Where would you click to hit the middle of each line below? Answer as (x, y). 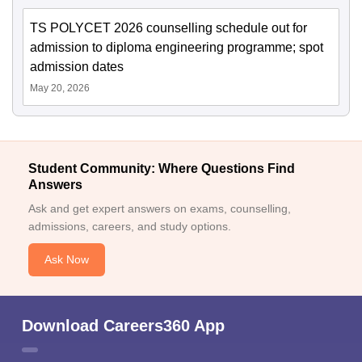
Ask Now (67, 260)
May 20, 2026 (60, 88)
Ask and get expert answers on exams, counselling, (160, 209)
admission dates (77, 67)
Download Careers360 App (123, 326)
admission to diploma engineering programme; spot (177, 48)
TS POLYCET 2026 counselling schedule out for (168, 28)
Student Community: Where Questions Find (162, 169)
